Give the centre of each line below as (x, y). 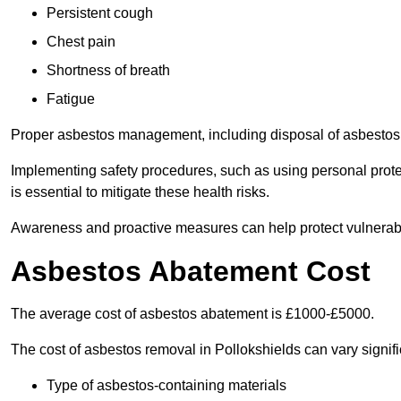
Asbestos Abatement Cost (191, 272)
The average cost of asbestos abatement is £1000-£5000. (192, 314)
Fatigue (71, 99)
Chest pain (81, 42)
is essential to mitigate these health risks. (140, 192)
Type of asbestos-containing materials (166, 386)
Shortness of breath (108, 71)
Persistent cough (100, 13)
